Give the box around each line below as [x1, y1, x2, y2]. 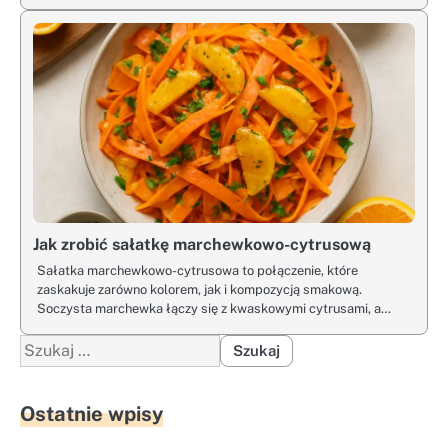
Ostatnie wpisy [20, 401, 163, 426]
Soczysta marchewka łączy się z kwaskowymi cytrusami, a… [37, 300, 391, 316]
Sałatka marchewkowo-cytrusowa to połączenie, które [37, 262, 358, 278]
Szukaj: [19, 335, 73, 355]
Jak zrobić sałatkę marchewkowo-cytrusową [33, 234, 371, 254]
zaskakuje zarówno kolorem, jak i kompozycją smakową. [37, 281, 362, 297]
